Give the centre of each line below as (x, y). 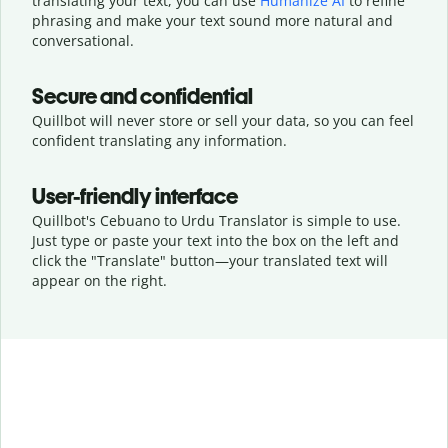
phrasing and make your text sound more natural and (212, 20)
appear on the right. (99, 280)
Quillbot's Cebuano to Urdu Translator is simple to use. (216, 220)
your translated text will (308, 260)
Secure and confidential (142, 96)
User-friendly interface (135, 196)
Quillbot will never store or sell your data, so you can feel (223, 120)
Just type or (72, 240)
